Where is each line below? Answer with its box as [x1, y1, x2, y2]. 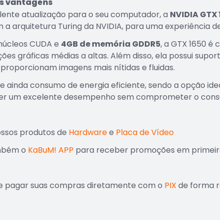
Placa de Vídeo [115, 127, 174, 138]
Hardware [68, 127, 107, 138]
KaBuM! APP [27, 144, 74, 156]
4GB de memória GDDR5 [60, 38, 161, 50]
